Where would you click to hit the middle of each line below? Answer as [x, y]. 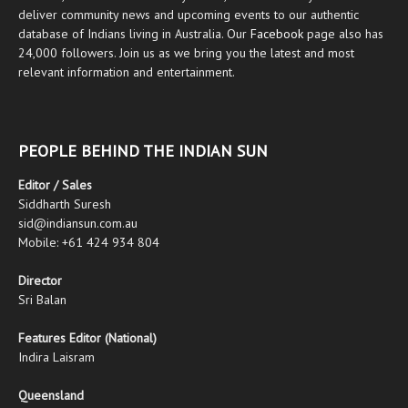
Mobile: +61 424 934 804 [89, 243]
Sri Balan [42, 300]
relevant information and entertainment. [127, 72]
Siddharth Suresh [65, 204]
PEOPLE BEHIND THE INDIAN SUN [143, 151]
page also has [343, 34]
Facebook [277, 34]
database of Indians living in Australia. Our [134, 34]
